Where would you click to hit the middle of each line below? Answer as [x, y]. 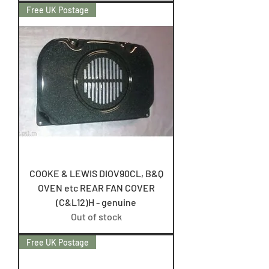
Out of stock [96, 216]
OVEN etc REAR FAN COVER [96, 188]
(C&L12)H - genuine [96, 202]
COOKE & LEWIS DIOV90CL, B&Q [96, 173]
